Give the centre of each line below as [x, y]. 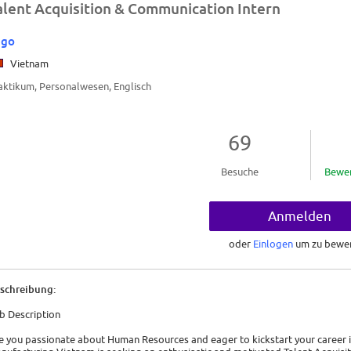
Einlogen [274, 244]
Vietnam [27, 64]
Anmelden [299, 217]
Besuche [239, 172]
